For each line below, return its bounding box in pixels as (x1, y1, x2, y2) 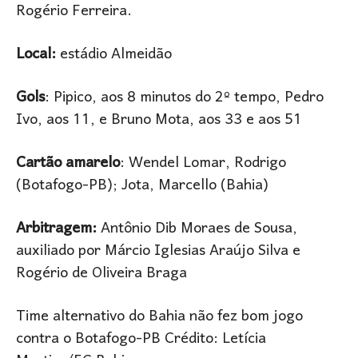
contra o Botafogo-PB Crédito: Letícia (16, 323, 266, 356)
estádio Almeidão (56, 38, 172, 72)
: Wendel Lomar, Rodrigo (120, 147, 286, 181)
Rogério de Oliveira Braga (16, 257, 187, 291)
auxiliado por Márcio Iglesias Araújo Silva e (16, 235, 300, 268)
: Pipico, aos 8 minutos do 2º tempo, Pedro (45, 82, 324, 115)
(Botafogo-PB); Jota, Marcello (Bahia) (16, 169, 268, 203)
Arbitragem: (16, 213, 97, 246)
